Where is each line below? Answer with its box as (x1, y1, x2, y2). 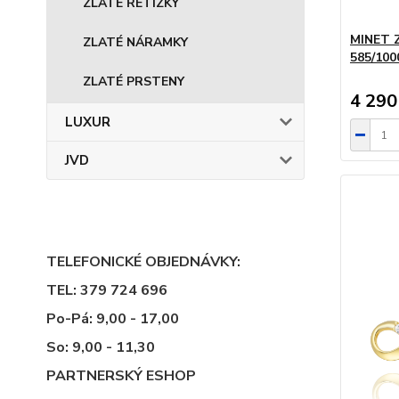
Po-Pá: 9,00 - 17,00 (46, 309, 179, 329)
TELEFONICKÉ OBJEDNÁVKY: (46, 252, 240, 272)
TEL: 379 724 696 (46, 281, 167, 300)
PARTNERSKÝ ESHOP (46, 366, 196, 386)
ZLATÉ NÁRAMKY (83, 34, 188, 51)
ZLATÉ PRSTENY (83, 73, 184, 90)
